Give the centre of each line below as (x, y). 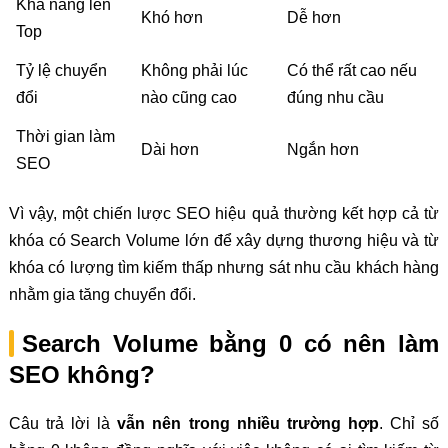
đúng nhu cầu (335, 98)
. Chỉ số (409, 423)
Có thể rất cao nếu (351, 71)
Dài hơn (169, 150)
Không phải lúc (194, 71)
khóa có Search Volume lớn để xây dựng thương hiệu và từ (224, 241)
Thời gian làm (65, 137)
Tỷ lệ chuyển (61, 71)
